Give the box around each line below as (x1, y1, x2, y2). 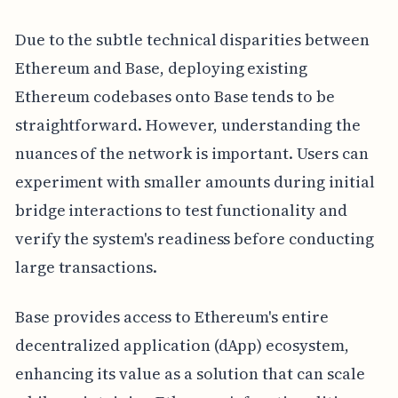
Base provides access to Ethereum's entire (14, 306, 329, 329)
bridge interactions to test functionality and (14, 199, 347, 222)
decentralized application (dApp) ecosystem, (14, 334, 349, 357)
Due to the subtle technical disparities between (14, 28, 370, 52)
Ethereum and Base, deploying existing (14, 57, 308, 80)
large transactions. (14, 256, 157, 279)
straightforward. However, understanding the (14, 114, 361, 137)
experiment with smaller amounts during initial (14, 171, 375, 194)
